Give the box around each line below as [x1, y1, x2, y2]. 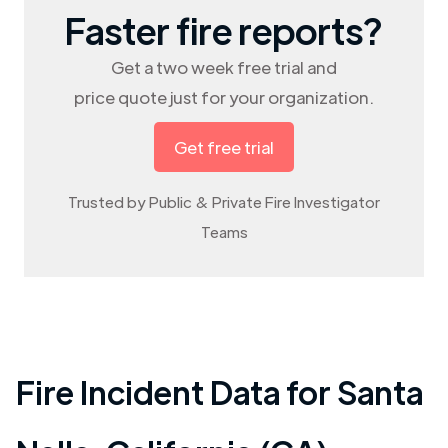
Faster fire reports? [65, 6, 383, 53]
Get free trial [174, 136, 274, 158]
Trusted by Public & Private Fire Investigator [68, 192, 380, 211]
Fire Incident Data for [16, 371, 337, 412]
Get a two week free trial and [111, 56, 337, 78]
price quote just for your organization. [74, 86, 374, 108]
